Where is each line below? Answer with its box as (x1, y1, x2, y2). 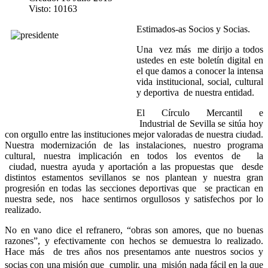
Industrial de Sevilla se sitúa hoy (136, 118, 263, 129)
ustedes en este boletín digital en (136, 54, 263, 65)
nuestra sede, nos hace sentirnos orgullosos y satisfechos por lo (5, 193, 263, 204)
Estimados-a (136, 23, 182, 34)
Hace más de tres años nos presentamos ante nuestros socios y (5, 246, 263, 257)
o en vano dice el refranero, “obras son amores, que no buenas (12, 224, 263, 235)
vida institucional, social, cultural (136, 76, 263, 87)
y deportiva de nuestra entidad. (136, 87, 254, 98)
